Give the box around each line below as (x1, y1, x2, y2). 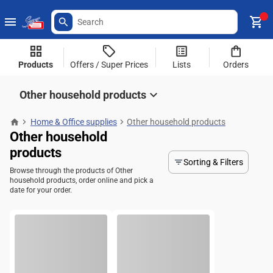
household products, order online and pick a (10, 176, 154, 185)
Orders (223, 60, 249, 69)
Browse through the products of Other (10, 166, 133, 175)
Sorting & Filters (183, 157, 243, 167)
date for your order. (10, 186, 72, 194)
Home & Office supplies (30, 117, 117, 127)
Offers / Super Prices (69, 60, 148, 69)
